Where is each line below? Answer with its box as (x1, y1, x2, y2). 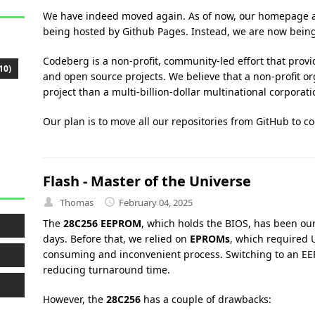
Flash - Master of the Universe (42, 171, 251, 191)
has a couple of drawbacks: (140, 292, 271, 307)
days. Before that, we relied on (42, 232, 190, 246)
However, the (42, 292, 106, 307)
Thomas (59, 195, 94, 209)
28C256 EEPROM (63, 217, 141, 231)
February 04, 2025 (118, 195, 193, 209)
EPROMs (189, 232, 230, 246)
